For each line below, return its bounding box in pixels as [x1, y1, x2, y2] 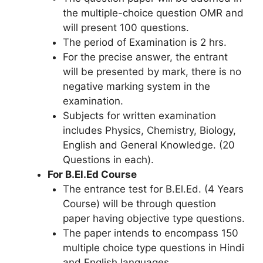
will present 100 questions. [62, 21, 189, 33]
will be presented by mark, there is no [62, 65, 241, 77]
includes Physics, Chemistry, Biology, [62, 124, 236, 136]
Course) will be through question [62, 197, 216, 210]
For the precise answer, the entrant [62, 50, 228, 63]
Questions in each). [62, 153, 154, 166]
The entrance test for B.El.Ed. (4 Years [62, 183, 244, 195]
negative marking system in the [62, 80, 210, 92]
